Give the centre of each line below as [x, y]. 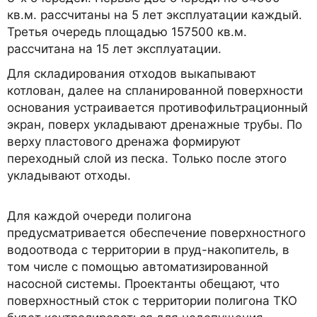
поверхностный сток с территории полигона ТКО [152, 301]
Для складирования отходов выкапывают [132, 74]
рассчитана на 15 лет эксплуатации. [114, 49]
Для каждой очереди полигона [99, 216]
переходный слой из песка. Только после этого [147, 159]
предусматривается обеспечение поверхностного [156, 233]
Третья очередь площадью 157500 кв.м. [127, 32]
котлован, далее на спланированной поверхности [155, 91]
